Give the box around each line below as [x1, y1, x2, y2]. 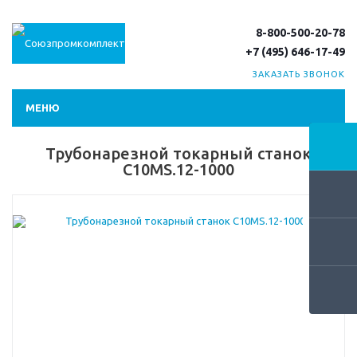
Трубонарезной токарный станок [45, 144, 312, 163]
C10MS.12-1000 [123, 160, 234, 178]
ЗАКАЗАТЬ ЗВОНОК [253, 69, 345, 79]
